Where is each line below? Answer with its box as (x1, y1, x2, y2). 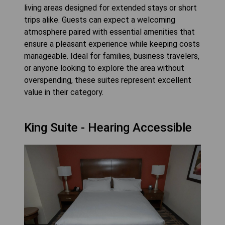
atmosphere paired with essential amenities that (24, 27, 195, 37)
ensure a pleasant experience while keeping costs (24, 39, 200, 49)
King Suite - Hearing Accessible (24, 120, 192, 135)
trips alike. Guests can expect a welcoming (24, 15, 175, 25)
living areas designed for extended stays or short (24, 3, 197, 13)
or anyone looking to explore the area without (24, 63, 184, 73)
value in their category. (24, 87, 103, 97)
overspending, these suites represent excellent (24, 75, 191, 85)
